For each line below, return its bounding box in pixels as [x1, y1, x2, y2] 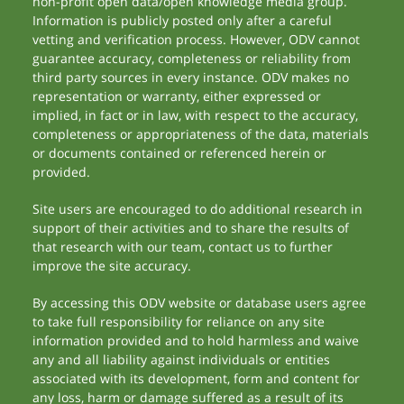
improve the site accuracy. [32, 257, 192, 274]
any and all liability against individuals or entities [32, 351, 331, 368]
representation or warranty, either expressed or [32, 87, 322, 105]
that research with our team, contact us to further [32, 238, 334, 255]
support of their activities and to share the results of [32, 219, 350, 236]
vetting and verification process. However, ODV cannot [32, 31, 361, 48]
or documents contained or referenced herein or [32, 144, 327, 161]
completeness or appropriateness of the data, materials [32, 125, 370, 142]
